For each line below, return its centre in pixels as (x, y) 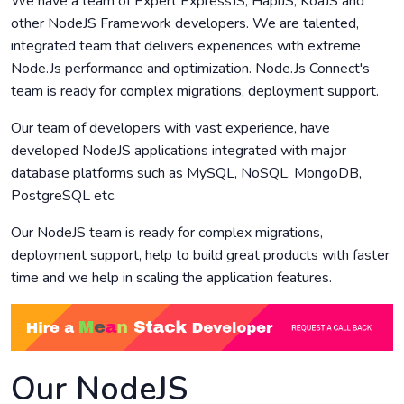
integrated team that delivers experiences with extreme (186, 46)
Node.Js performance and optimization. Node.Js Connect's (190, 69)
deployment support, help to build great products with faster (200, 255)
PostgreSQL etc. (64, 196)
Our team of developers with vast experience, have (170, 128)
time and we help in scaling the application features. (171, 278)
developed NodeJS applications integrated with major (179, 151)
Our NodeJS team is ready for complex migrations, (167, 233)
